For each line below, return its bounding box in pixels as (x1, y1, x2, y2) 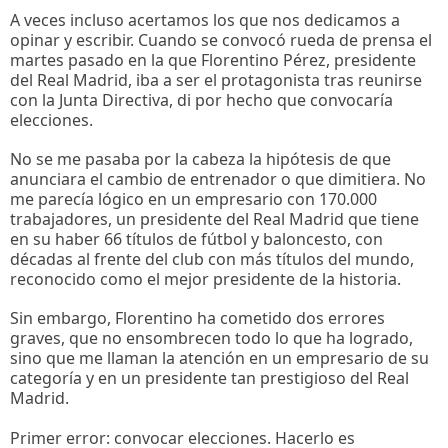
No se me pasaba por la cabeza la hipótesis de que (10, 148, 391, 171)
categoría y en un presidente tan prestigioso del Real (10, 367, 409, 390)
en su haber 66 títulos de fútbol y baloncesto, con (10, 228, 383, 251)
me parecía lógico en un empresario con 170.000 (10, 188, 377, 211)
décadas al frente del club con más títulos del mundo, (10, 248, 414, 271)
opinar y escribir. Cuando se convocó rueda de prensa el (10, 28, 432, 51)
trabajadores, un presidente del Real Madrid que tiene (10, 208, 419, 231)
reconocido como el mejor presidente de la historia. (10, 268, 401, 291)
